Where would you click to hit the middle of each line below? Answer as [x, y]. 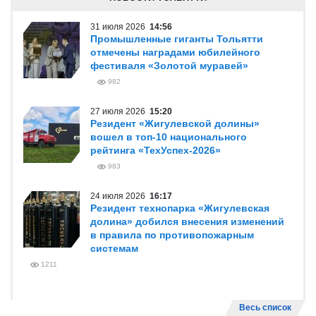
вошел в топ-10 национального [169, 137]
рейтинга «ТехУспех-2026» [156, 150]
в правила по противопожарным [172, 235]
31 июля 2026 [120, 27]
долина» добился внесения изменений [187, 221]
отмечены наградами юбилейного [175, 52]
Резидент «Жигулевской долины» [175, 123]
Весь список [265, 308]
